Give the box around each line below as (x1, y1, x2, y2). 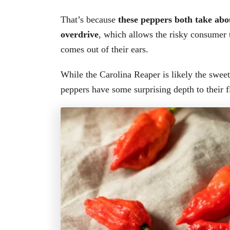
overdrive (61, 29, 99, 40)
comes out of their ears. (61, 44, 148, 54)
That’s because (61, 14, 118, 25)
